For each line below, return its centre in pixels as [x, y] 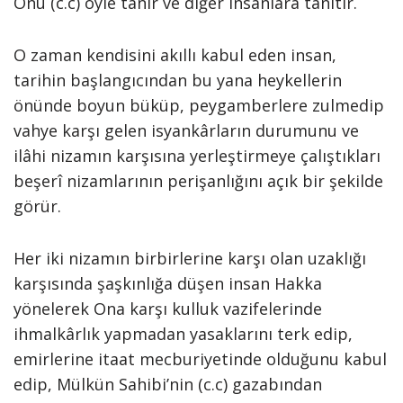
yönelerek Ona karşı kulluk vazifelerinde [168, 309]
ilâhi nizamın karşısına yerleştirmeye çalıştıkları [197, 156]
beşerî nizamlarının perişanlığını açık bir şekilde [198, 181]
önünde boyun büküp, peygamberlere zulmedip [199, 105]
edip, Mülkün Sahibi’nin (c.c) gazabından [168, 384]
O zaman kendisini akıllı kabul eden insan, [175, 55]
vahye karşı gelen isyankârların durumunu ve [186, 130]
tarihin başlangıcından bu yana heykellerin [178, 80]
